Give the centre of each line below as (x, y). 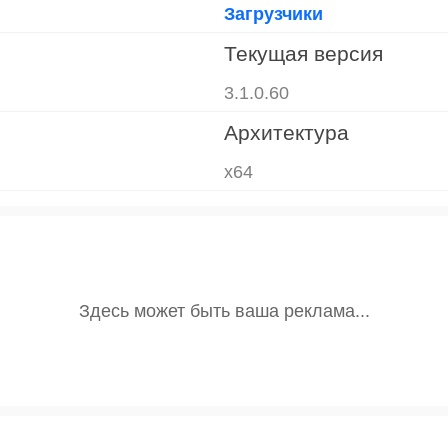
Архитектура (286, 132)
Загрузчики (273, 13)
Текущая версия (303, 53)
